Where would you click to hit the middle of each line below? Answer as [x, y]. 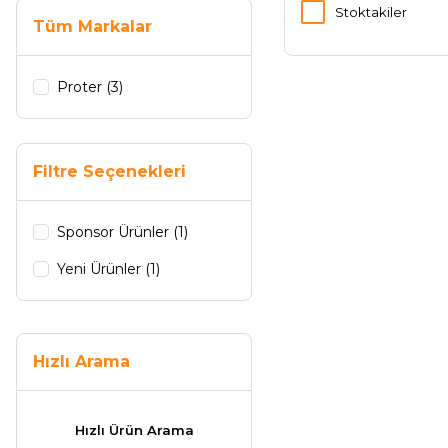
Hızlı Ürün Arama [134, 430]
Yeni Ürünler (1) [108, 269]
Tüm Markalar [92, 26]
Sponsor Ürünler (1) [122, 232]
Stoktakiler [371, 12]
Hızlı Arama [81, 361]
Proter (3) [90, 87]
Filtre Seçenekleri [109, 171]
